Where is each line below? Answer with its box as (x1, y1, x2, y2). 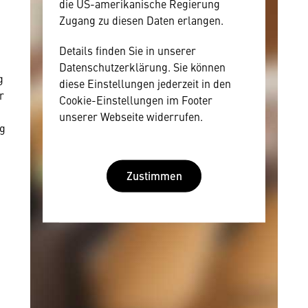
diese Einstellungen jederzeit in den (59, 75, 231, 91)
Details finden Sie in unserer (59, 42, 196, 58)
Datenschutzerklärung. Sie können (59, 58, 225, 74)
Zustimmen (126, 167, 182, 184)
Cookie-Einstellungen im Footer (59, 91, 212, 107)
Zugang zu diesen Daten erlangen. (59, 12, 223, 27)
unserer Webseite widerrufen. (59, 108, 203, 124)
